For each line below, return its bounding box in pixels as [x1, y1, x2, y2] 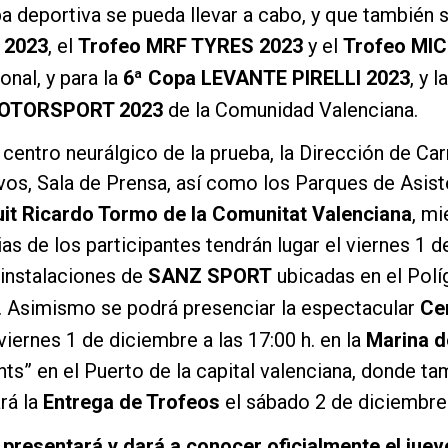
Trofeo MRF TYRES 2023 [78, 33, 303, 58]
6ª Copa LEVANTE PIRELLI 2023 [123, 65, 410, 90]
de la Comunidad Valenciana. [163, 97, 418, 122]
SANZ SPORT [148, 263, 272, 288]
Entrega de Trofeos [43, 389, 220, 414]
